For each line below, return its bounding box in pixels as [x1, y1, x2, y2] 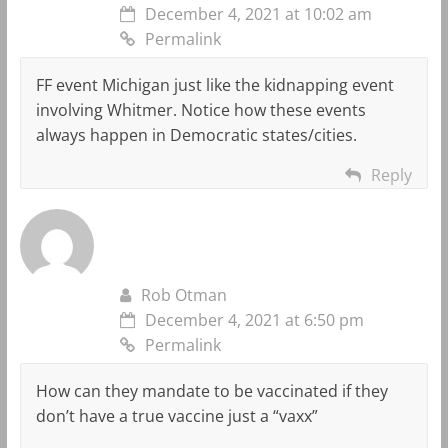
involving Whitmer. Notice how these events [35, 98, 366, 121]
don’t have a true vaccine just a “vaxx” [35, 404, 318, 427]
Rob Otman [140, 283, 227, 306]
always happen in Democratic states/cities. [35, 123, 357, 146]
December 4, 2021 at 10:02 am [144, 2, 372, 25]
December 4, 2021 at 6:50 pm [144, 308, 364, 331]
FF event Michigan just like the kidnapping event [35, 73, 394, 96]
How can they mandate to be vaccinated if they [35, 379, 388, 402]
